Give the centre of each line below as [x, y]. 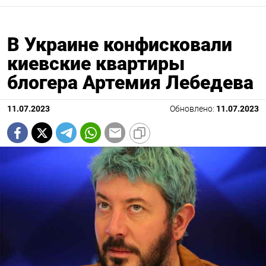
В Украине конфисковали [120, 45]
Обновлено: [193, 109]
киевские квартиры [96, 64]
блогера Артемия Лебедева [130, 83]
